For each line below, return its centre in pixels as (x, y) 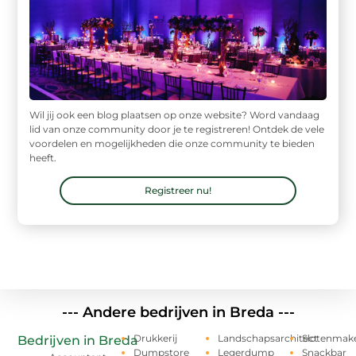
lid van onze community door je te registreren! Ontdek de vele (177, 129)
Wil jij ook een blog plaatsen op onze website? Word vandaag (175, 114)
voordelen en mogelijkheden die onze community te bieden (172, 143)
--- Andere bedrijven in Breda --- (178, 313)
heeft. (43, 157)
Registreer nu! (178, 191)
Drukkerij (156, 339)
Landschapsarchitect (267, 339)
